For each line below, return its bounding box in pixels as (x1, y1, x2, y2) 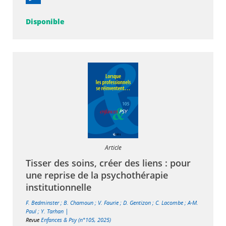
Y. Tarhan (41, 207, 64, 215)
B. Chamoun (64, 199, 93, 207)
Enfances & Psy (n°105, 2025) (41, 216, 111, 224)
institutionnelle (26, 181, 91, 194)
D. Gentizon (123, 199, 151, 207)
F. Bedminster (26, 199, 59, 207)
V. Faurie (98, 199, 119, 207)
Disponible (26, 17, 65, 27)
